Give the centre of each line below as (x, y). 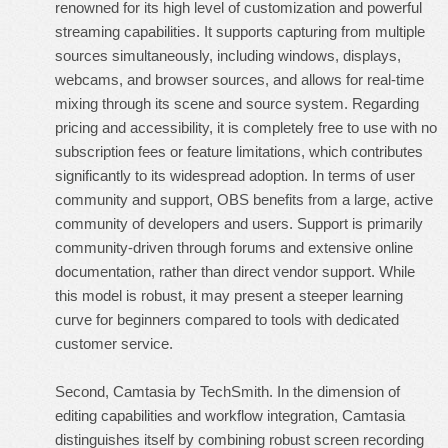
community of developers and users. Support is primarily (239, 223)
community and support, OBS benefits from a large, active (244, 199)
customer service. (114, 343)
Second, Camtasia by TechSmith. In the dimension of (227, 391)
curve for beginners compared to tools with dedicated (227, 319)
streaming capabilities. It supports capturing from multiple (240, 31)
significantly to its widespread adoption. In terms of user (235, 175)
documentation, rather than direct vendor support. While (235, 271)
